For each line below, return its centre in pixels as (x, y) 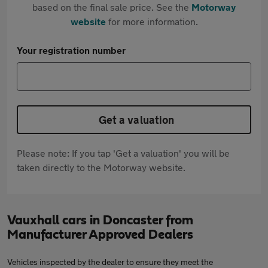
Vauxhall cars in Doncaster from (100, 220)
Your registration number (71, 50)
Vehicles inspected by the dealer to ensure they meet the (110, 262)
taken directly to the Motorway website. (101, 167)
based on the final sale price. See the (112, 7)
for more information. (152, 21)
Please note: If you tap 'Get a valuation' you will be (123, 153)
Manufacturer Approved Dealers (100, 234)
